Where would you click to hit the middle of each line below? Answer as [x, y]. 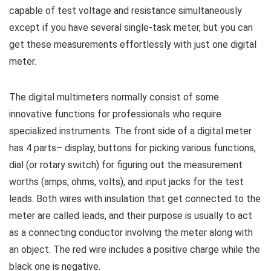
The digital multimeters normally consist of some [114, 97]
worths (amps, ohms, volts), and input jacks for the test [126, 182]
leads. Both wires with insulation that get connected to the [135, 199]
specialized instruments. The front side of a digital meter [130, 131]
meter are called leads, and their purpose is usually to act [131, 216]
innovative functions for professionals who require [115, 114]
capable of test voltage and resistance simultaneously [126, 11]
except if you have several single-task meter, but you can [131, 28]
